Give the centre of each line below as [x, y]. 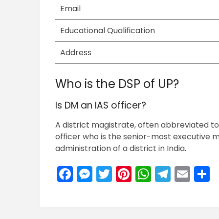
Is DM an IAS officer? [101, 106]
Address [76, 53]
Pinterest [165, 174]
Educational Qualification [108, 31]
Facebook [110, 174]
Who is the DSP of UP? [117, 84]
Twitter [138, 174]
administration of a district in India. [121, 149]
